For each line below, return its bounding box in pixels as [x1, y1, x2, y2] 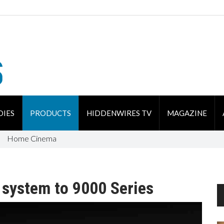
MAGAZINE [166, 108, 207, 117]
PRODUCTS [29, 108, 71, 117]
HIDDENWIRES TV [86, 108, 151, 117]
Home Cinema [6, 133, 56, 143]
